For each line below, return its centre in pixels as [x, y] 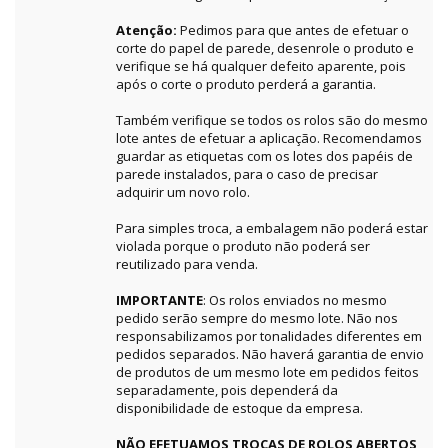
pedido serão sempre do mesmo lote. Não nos [257, 318]
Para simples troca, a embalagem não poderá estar [272, 228]
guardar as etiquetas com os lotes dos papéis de [264, 156]
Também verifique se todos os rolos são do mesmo [272, 120]
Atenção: [148, 30]
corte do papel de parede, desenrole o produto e [265, 48]
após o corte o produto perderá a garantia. [246, 84]
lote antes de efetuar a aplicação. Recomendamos [269, 138]
